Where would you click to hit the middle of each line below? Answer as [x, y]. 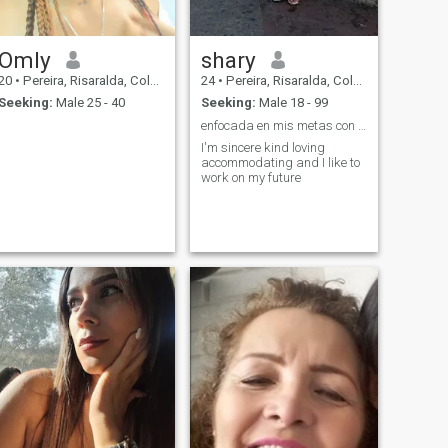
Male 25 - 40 [88, 103]
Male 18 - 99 [291, 103]
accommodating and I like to [280, 163]
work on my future [250, 178]
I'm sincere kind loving [262, 148]
